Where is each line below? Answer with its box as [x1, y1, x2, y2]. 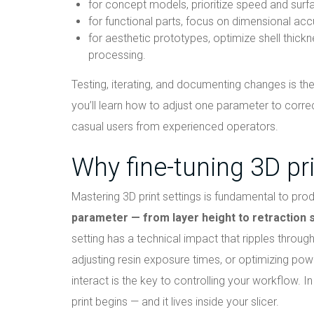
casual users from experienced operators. [71, 120, 278, 133]
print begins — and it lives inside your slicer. [71, 295, 279, 308]
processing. [88, 48, 146, 62]
